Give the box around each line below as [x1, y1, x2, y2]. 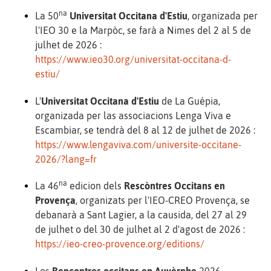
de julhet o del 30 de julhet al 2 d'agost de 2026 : [35, 224, 247, 235]
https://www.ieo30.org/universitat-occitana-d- [35, 53, 231, 65]
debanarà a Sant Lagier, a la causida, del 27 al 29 [35, 209, 247, 221]
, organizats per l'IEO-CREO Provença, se [76, 195, 250, 206]
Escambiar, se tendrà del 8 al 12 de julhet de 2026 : [35, 124, 258, 135]
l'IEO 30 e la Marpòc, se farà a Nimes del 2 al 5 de [35, 24, 251, 36]
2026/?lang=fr [35, 153, 97, 165]
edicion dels [67, 180, 124, 192]
